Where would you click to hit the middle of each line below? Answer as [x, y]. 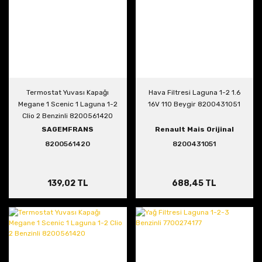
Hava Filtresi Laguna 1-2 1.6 [194, 92]
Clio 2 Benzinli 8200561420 [68, 116]
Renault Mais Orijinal [194, 129]
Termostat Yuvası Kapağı [68, 92]
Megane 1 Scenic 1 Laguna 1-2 [68, 104]
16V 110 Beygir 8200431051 [194, 104]
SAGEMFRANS [68, 129]
